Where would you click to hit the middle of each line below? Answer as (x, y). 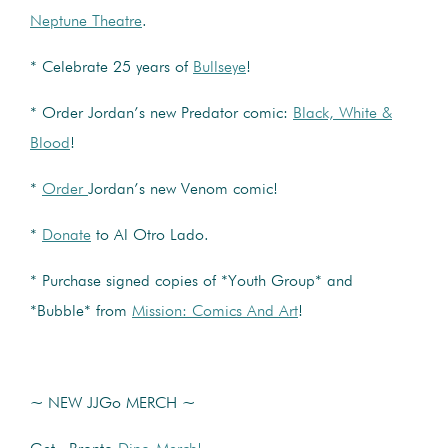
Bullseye (219, 67)
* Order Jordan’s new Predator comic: (161, 113)
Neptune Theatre (86, 21)
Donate (66, 235)
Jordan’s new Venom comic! (183, 189)
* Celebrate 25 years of (111, 67)
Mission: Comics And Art (215, 311)
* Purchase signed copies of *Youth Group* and (191, 281)
